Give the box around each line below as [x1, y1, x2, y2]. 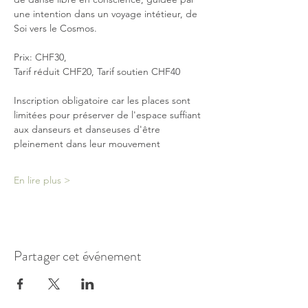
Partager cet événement [14, 246, 142, 266]
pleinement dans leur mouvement [14, 137, 160, 150]
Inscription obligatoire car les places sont [14, 94, 193, 107]
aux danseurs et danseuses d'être [14, 123, 163, 135]
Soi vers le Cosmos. [14, 22, 97, 34]
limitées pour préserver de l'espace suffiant [14, 109, 203, 121]
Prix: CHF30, [14, 51, 69, 63]
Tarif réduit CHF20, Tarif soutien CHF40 [14, 65, 180, 78]
